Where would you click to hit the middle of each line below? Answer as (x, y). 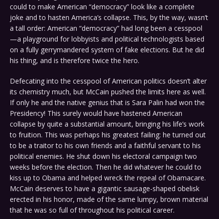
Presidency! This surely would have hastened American (96, 113)
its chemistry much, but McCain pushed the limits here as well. (108, 92)
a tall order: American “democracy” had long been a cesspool (106, 28)
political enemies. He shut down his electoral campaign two (103, 156)
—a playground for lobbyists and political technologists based (107, 39)
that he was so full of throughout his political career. (92, 210)
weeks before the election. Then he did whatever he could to (106, 167)
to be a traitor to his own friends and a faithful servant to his (105, 146)
